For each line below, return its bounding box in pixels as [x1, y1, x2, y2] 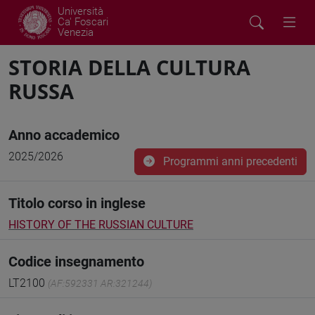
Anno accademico [8, 127, 120, 143]
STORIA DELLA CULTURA [8, 53, 250, 81]
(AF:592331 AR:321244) [48, 278, 152, 289]
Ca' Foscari [58, 15, 108, 28]
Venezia [58, 26, 94, 39]
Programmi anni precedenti [160, 155, 297, 168]
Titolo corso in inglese [8, 195, 146, 212]
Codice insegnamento [8, 253, 144, 270]
